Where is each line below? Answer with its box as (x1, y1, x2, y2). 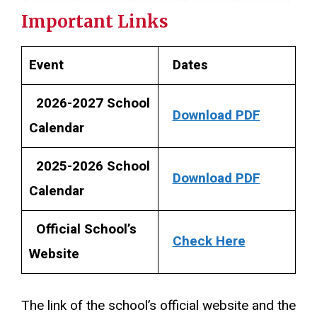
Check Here (172, 231, 246, 251)
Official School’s (35, 219, 137, 239)
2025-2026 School (35, 156, 150, 176)
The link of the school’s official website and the (21, 296, 296, 316)
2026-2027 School (35, 93, 150, 113)
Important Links (21, 10, 168, 33)
